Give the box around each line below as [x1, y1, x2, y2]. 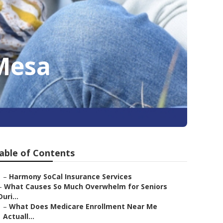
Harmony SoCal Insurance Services [9, 172, 132, 181]
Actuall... [3, 212, 34, 221]
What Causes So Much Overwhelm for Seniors [4, 182, 167, 191]
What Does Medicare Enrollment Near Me [9, 202, 157, 211]
